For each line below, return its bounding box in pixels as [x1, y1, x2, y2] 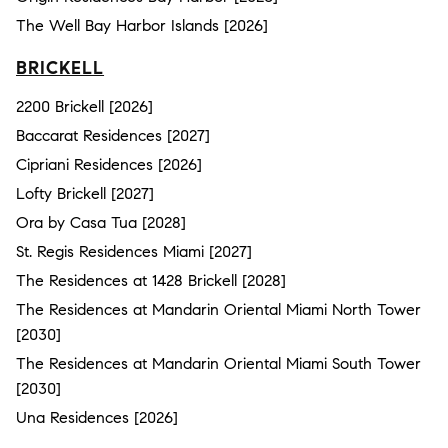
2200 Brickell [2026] [16, 96, 153, 116]
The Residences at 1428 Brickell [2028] [16, 270, 286, 290]
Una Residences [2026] [16, 407, 178, 427]
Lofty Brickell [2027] [16, 183, 154, 203]
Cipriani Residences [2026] [16, 154, 202, 174]
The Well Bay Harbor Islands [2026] [16, 15, 268, 35]
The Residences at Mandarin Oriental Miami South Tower [16, 353, 421, 373]
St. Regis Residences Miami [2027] [16, 241, 252, 261]
